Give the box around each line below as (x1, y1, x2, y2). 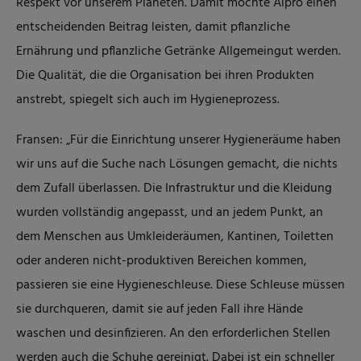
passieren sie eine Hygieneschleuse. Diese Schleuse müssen (16, 275, 345, 296)
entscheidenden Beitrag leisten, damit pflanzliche (16, 17, 290, 38)
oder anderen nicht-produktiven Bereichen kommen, (16, 251, 307, 272)
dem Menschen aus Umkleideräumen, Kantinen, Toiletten (16, 226, 334, 247)
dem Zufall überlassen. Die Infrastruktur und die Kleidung (16, 178, 332, 199)
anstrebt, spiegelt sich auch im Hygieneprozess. (16, 89, 280, 110)
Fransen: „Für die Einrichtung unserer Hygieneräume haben (16, 130, 341, 151)
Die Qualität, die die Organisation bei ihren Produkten (16, 65, 314, 86)
